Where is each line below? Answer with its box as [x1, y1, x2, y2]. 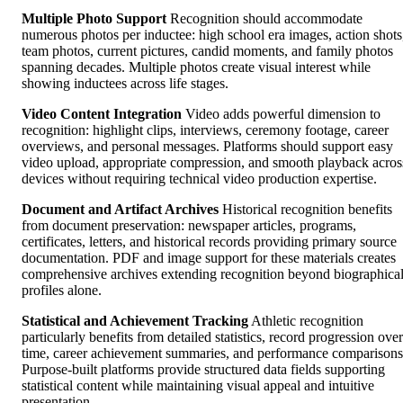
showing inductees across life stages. [22, 76, 228, 92]
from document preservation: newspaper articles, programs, [22, 218, 356, 234]
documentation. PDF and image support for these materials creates [22, 250, 396, 266]
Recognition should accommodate [166, 11, 363, 27]
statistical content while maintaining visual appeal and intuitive [22, 378, 374, 394]
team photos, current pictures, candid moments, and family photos [22, 43, 393, 59]
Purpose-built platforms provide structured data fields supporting [22, 362, 385, 378]
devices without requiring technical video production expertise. [22, 171, 377, 187]
